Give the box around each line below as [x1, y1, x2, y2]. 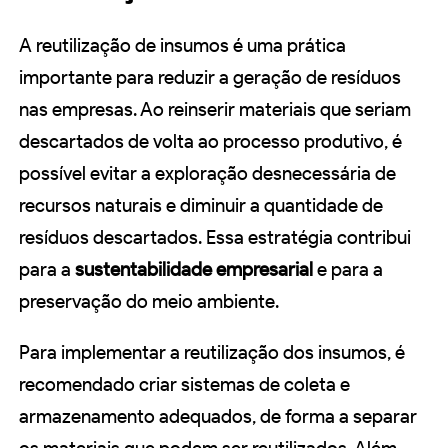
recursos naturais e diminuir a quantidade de [19, 194, 383, 218]
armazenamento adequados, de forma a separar [19, 405, 417, 429]
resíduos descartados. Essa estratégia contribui [19, 226, 411, 250]
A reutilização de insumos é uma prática [19, 34, 346, 58]
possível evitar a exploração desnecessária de [19, 162, 396, 186]
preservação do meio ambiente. [19, 290, 279, 314]
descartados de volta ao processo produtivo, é [19, 130, 402, 154]
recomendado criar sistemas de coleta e [19, 373, 350, 397]
